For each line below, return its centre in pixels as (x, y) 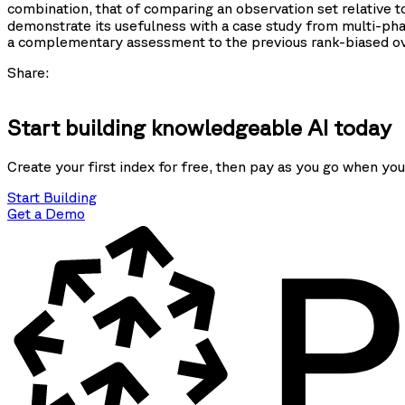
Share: (28, 73)
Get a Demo (46, 213)
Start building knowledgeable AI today (199, 128)
